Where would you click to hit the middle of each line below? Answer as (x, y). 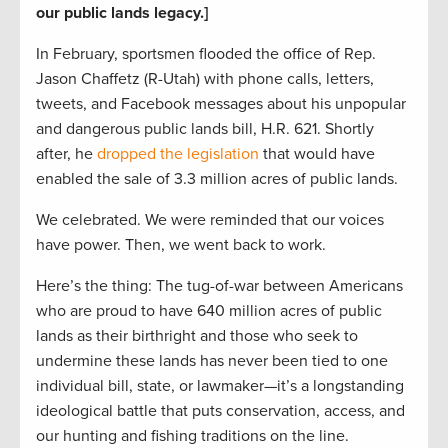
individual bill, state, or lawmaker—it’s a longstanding (220, 386)
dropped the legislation (178, 154)
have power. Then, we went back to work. (181, 245)
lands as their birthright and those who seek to (197, 336)
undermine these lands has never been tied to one (212, 361)
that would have (317, 154)
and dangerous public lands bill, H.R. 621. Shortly (205, 129)
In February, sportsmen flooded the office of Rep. (206, 54)
